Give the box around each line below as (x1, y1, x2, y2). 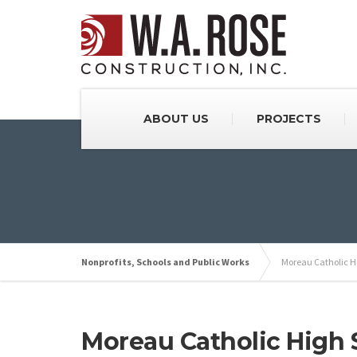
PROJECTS (256, 112, 321, 126)
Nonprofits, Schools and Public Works (81, 256, 249, 268)
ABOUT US (143, 112, 209, 126)
